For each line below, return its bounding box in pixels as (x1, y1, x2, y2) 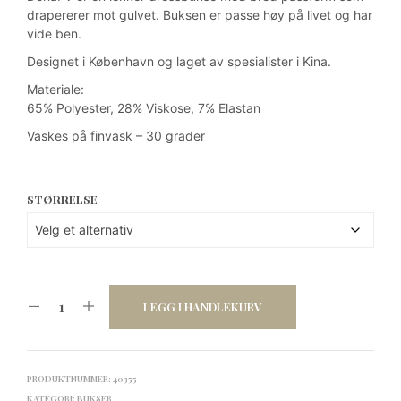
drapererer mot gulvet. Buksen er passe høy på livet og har (27, 6, 372, 22)
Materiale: (27, 81, 84, 97)
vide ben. (27, 25, 81, 41)
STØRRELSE (27, 191, 98, 207)
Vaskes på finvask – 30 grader (27, 127, 205, 143)
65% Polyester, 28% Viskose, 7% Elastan (27, 99, 260, 115)
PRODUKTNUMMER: (27, 371, 113, 385)
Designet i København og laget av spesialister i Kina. (27, 53, 331, 69)
